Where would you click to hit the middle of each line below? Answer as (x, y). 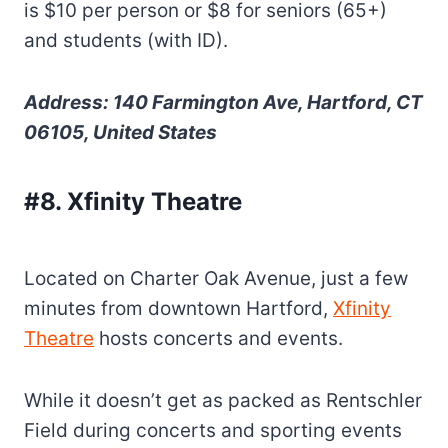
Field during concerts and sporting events (213, 430)
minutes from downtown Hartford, (178, 308)
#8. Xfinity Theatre (133, 201)
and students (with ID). (126, 40)
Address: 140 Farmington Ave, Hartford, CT (223, 102)
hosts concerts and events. (218, 338)
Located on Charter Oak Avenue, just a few (216, 278)
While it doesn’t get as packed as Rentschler (223, 400)
